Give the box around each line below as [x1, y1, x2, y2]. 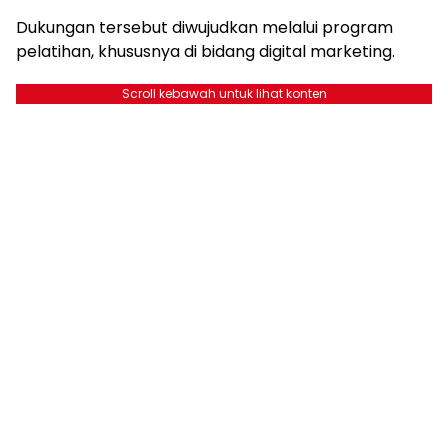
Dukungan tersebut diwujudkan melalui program [16, 15, 393, 39]
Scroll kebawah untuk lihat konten [121, 84, 327, 102]
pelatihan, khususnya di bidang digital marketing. [16, 39, 395, 63]
